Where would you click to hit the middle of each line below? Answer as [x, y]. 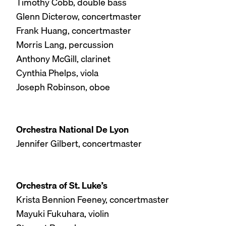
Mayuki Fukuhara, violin [63, 214]
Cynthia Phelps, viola [57, 73]
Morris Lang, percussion [65, 45]
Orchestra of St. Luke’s [62, 186]
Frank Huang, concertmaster [74, 31]
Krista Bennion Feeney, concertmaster [93, 200]
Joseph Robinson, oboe [63, 87]
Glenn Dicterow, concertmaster [79, 17]
